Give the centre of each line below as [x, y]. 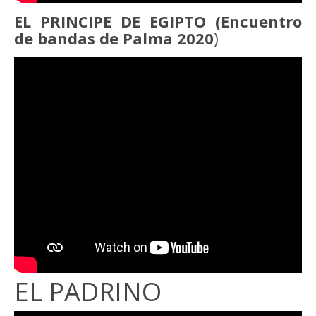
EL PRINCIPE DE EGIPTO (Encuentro [158, 21]
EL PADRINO [88, 292]
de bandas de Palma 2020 [114, 38]
